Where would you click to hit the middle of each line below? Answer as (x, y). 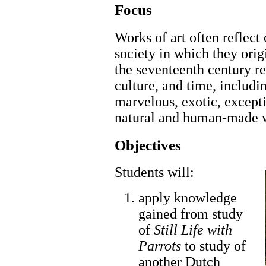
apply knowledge (188, 198)
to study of (213, 246)
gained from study (191, 214)
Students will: (154, 172)
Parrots (160, 246)
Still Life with (193, 230)
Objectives (148, 145)
